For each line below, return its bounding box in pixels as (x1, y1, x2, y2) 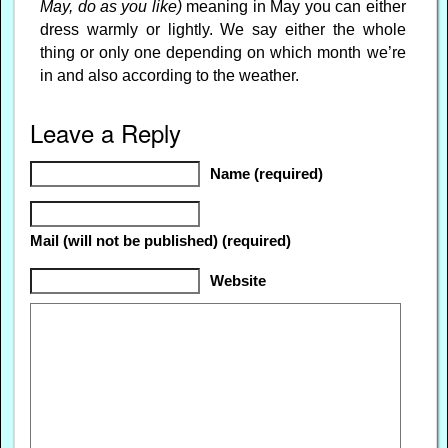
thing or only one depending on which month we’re (40, 43, 406, 61)
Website (210, 272, 267, 289)
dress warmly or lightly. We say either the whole (40, 20, 406, 38)
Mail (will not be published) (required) (30, 232, 292, 249)
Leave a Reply (30, 114, 182, 150)
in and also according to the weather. (40, 66, 300, 84)
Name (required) (210, 165, 324, 182)
